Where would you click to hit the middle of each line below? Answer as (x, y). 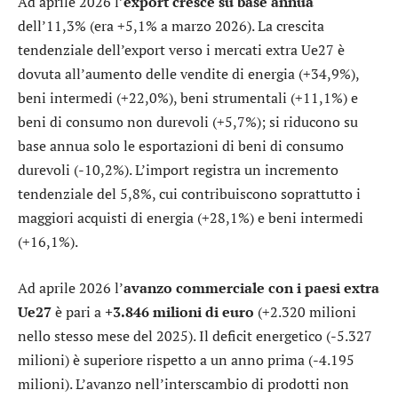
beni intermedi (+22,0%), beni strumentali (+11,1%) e (188, 98)
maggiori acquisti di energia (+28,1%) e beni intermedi (191, 218)
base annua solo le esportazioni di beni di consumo (181, 146)
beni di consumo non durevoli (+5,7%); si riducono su (188, 122)
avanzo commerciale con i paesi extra (251, 287)
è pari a (78, 311)
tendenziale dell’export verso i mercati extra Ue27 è (181, 50)
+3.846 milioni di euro (179, 311)
